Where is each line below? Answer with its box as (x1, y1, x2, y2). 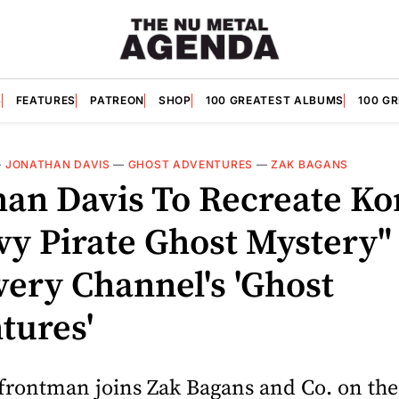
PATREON (90, 93, 145, 107)
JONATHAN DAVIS (4, 157, 110, 171)
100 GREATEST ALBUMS (205, 93, 345, 107)
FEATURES (15, 93, 77, 107)
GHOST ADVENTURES (127, 157, 253, 171)
